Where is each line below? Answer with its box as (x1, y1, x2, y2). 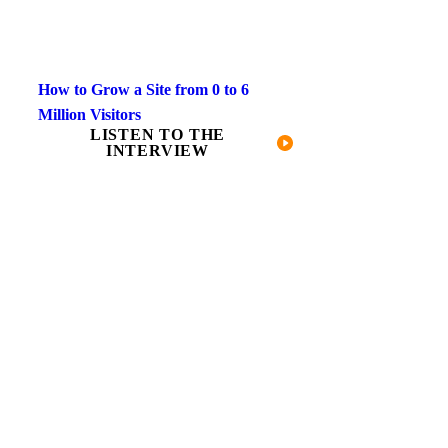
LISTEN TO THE (89, 125, 226, 143)
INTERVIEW (105, 141, 210, 159)
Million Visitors (38, 105, 141, 123)
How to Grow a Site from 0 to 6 (38, 80, 249, 98)
